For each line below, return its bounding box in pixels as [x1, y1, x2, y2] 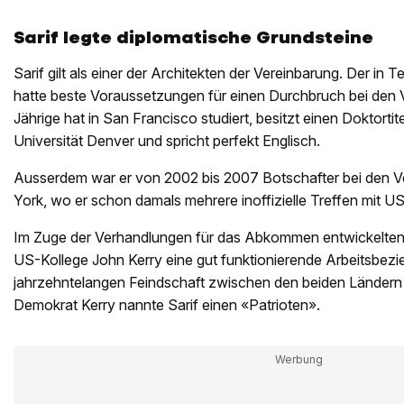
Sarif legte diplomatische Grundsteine [14, 26, 373, 49]
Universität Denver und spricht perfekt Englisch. [14, 132, 320, 150]
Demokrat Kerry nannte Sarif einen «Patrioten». [14, 296, 320, 314]
